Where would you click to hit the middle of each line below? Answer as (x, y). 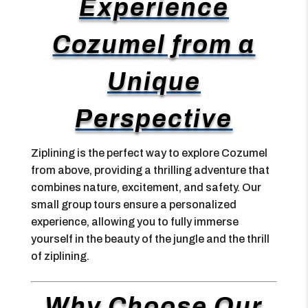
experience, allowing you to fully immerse (134, 222)
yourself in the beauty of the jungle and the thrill (150, 239)
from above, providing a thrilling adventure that (150, 170)
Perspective (154, 119)
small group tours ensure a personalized (133, 205)
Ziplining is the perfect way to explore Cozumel (149, 153)
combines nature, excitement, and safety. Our (146, 187)
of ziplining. (60, 256)
